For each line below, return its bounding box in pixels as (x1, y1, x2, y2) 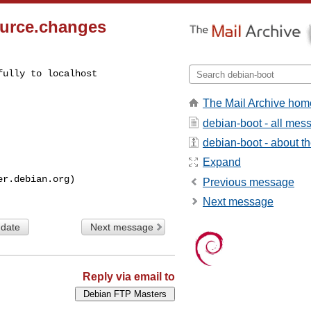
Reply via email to (83, 270, 175, 283)
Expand (203, 156, 241, 169)
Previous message (203, 176, 294, 188)
